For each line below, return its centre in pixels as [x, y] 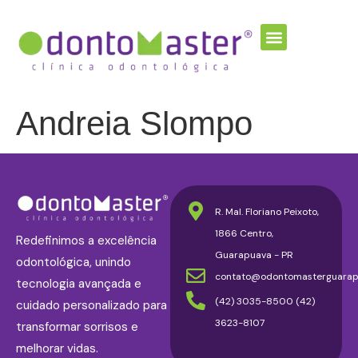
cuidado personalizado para [91, 305]
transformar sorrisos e [77, 327]
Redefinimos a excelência [86, 241]
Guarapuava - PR [255, 255]
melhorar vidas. [57, 348]
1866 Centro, [245, 233]
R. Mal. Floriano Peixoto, [267, 212]
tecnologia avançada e [79, 284]
